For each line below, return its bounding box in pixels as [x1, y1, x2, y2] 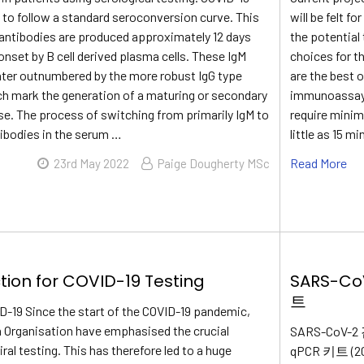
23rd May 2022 [54, 155, 130, 171]
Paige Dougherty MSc [158, 155, 271, 171]
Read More [290, 154, 348, 171]
